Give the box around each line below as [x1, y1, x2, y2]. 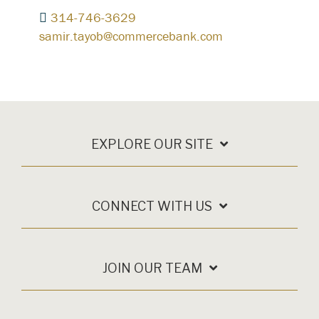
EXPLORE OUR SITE [91, 137, 213, 152]
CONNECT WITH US [92, 199, 212, 214]
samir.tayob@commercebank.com [39, 28, 223, 44]
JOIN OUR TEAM [102, 261, 202, 276]
